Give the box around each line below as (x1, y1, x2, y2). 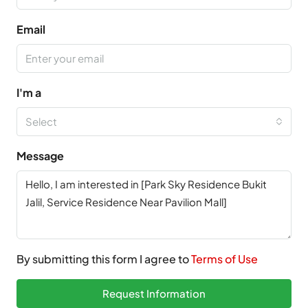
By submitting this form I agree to (16, 252, 191, 267)
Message (16, 148, 64, 164)
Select (25, 115, 57, 129)
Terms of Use (191, 252, 258, 267)
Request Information (102, 287, 206, 300)
